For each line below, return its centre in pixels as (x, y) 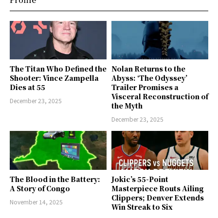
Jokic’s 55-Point (140, 179)
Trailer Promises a (145, 87)
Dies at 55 (27, 87)
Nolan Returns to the (148, 69)
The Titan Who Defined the (58, 69)
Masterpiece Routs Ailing (158, 188)
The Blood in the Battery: (55, 179)
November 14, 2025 (36, 201)
